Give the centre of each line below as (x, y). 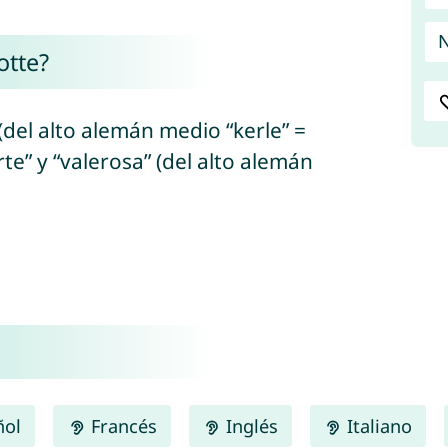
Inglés (249, 425)
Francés (121, 425)
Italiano (376, 425)
